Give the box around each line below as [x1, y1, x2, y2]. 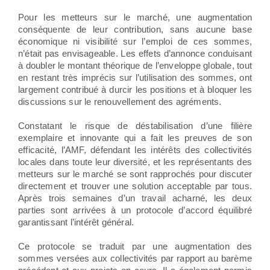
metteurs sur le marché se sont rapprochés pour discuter [18, 168, 252, 179]
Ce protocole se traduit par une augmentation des [18, 240, 252, 251]
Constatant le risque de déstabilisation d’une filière [18, 120, 252, 131]
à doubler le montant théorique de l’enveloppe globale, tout [18, 60, 252, 71]
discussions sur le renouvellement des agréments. [18, 96, 222, 107]
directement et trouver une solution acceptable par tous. [18, 180, 252, 191]
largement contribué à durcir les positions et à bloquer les [18, 84, 252, 95]
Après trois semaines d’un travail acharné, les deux [18, 192, 252, 203]
